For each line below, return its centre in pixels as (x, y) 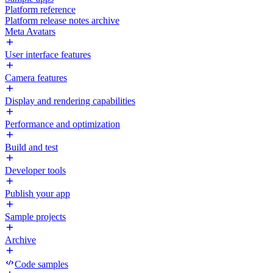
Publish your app (37, 193)
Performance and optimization (62, 124)
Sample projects (35, 217)
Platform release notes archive (62, 20)
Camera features (36, 78)
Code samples (41, 264)
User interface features (48, 55)
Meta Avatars (30, 31)
